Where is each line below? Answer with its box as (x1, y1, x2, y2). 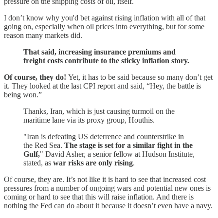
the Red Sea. (23, 141, 64, 149)
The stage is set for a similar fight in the (64, 141, 193, 149)
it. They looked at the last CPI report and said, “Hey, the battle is (4, 81, 201, 90)
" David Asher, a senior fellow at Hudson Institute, (40, 149, 195, 158)
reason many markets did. (4, 31, 82, 39)
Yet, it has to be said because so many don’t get (68, 73, 213, 81)
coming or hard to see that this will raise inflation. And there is (4, 192, 194, 201)
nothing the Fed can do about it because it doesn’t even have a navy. (4, 201, 213, 210)
